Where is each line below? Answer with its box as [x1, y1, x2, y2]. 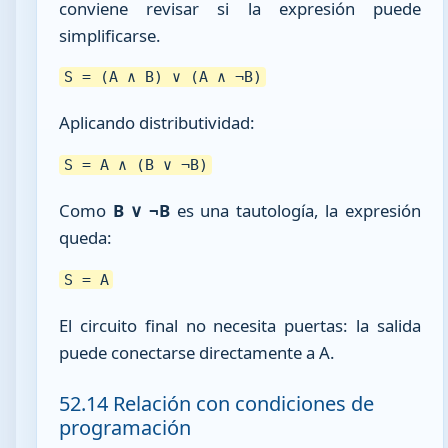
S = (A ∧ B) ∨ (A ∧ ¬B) [63, 68, 262, 86]
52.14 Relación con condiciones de [59, 389, 375, 417]
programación [59, 413, 192, 441]
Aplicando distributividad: [59, 111, 256, 135]
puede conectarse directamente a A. [59, 340, 336, 364]
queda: [59, 226, 113, 250]
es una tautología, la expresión [169, 199, 421, 223]
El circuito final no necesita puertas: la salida [59, 313, 421, 337]
